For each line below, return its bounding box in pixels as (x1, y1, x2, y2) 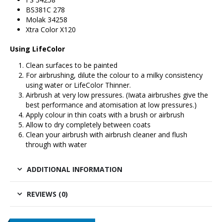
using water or (26, 80, 74, 90)
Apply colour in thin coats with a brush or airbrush (26, 110, 184, 120)
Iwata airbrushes (128, 90, 181, 100)
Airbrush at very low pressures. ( (26, 90, 128, 100)
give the (181, 90, 208, 100)
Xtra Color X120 (26, 25, 76, 35)
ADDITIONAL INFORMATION (27, 165, 122, 174)
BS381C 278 (26, 5, 65, 15)
